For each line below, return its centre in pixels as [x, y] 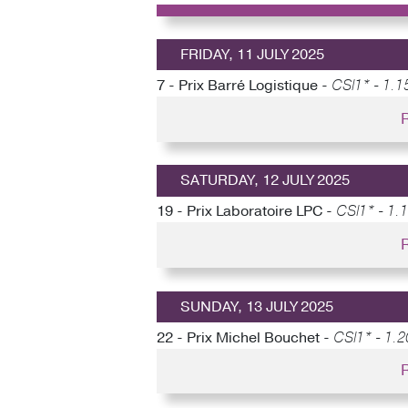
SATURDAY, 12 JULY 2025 [265, 181]
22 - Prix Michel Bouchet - [245, 337]
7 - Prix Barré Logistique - [244, 86]
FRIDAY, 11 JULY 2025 [252, 55]
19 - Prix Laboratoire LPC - [246, 212]
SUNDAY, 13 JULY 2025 [256, 306]
